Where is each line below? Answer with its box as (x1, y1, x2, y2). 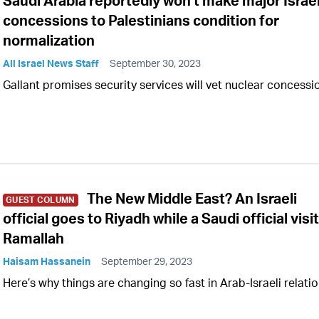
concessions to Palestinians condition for (3, 11, 279, 30)
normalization (3, 31, 95, 50)
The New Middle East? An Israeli (86, 189, 297, 208)
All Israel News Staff (3, 57, 99, 70)
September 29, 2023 (101, 255, 192, 268)
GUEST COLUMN (6, 194, 75, 206)
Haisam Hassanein (3, 255, 90, 268)
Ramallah (3, 229, 64, 248)
